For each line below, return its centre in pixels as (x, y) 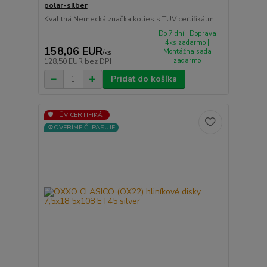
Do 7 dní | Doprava (187, 33)
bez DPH (100, 62)
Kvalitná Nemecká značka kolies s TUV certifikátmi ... (133, 19)
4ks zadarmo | (187, 42)
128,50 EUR (64, 62)
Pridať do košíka (144, 79)
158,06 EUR (73, 52)
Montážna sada (187, 51)
